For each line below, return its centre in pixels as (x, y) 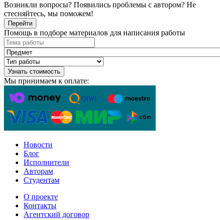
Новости (38, 144)
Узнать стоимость (34, 71)
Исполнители (46, 162)
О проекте (41, 196)
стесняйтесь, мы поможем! (49, 13)
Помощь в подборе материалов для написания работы (95, 32)
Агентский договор (56, 214)
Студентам (41, 180)
